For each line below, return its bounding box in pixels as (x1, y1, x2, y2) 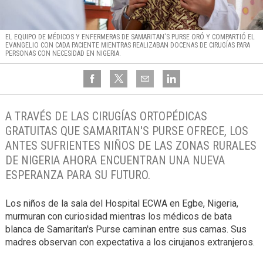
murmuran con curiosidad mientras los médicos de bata (5, 211, 232, 222)
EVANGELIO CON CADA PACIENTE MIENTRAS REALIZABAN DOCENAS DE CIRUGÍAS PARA (5, 41, 250, 50)
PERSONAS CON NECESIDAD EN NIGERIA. (5, 49, 121, 58)
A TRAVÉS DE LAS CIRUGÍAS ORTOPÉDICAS (5, 109, 207, 124)
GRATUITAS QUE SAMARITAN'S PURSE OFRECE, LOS (5, 124, 248, 139)
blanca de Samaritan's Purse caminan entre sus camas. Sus (5, 224, 247, 235)
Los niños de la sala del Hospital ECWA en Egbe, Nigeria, (5, 198, 238, 210)
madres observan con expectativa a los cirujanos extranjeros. (5, 237, 255, 248)
